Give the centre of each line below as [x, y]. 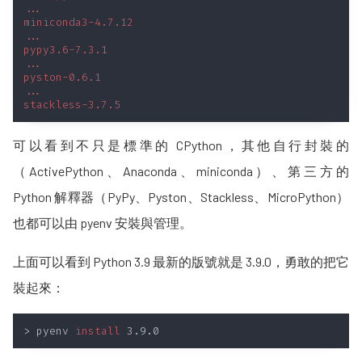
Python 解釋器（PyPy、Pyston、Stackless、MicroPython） [181, 197]
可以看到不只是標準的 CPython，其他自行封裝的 [181, 145]
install [98, 331]
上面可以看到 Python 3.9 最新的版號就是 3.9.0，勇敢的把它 [181, 262]
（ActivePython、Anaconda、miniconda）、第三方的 [181, 171]
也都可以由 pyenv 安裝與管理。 [103, 223]
